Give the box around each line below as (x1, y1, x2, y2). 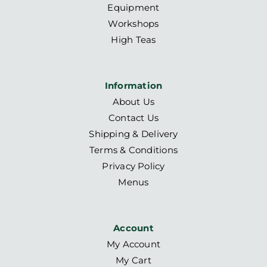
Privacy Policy (102, 160, 165, 172)
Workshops (108, 18, 159, 30)
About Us (112, 96, 155, 108)
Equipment (107, 2, 160, 14)
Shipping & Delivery (89, 128, 178, 140)
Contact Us (108, 112, 159, 124)
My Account (106, 238, 161, 250)
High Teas (111, 34, 156, 46)
